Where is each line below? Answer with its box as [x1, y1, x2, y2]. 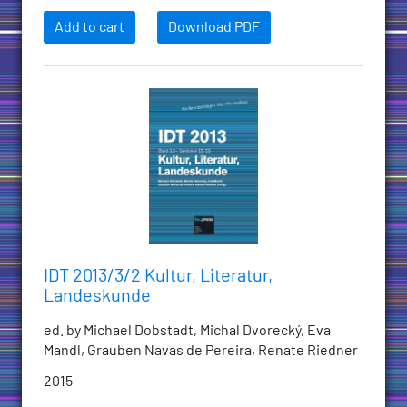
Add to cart [55, 19, 124, 35]
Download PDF [168, 19, 260, 35]
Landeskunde [44, 287, 151, 306]
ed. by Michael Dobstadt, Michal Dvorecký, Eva [44, 323, 331, 339]
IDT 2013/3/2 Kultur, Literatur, [44, 267, 273, 286]
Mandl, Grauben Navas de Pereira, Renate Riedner [44, 343, 358, 359]
